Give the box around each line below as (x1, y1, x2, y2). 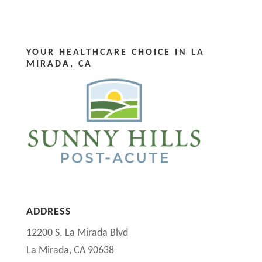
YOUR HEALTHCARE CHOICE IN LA (26, 47, 205, 57)
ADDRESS (26, 206, 71, 218)
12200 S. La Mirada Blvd (26, 227, 128, 239)
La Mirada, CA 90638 (26, 245, 114, 257)
